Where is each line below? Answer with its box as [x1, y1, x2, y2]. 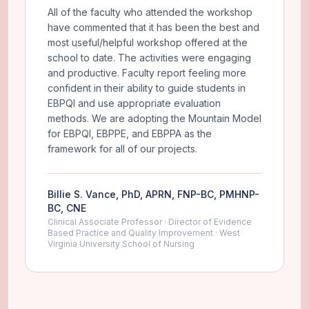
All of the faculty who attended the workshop [48, 6, 252, 18]
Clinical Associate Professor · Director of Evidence [48, 216, 252, 227]
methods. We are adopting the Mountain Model [48, 112, 261, 124]
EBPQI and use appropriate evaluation [48, 97, 221, 109]
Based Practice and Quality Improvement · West [48, 227, 240, 238]
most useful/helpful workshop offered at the [48, 36, 248, 48]
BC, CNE [48, 201, 86, 214]
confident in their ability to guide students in [48, 81, 246, 94]
